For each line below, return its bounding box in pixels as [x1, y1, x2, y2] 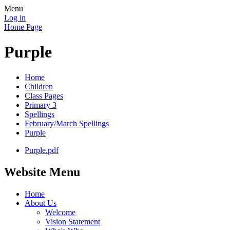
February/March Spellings [25, 119, 109, 128]
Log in [4, 13, 26, 22]
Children [25, 82, 53, 91]
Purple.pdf [25, 145, 59, 155]
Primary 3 [25, 100, 56, 109]
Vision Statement [45, 217, 100, 226]
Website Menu [4, 165, 80, 179]
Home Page [4, 23, 42, 31]
